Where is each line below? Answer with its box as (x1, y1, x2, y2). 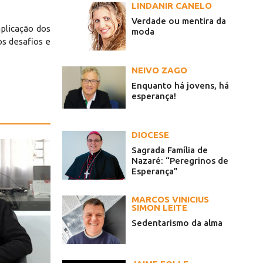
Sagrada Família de (131, 145, 208, 156)
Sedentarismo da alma (131, 218, 222, 228)
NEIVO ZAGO (131, 65, 187, 76)
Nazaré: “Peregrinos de (131, 156, 228, 166)
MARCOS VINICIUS (131, 194, 209, 205)
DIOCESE (131, 130, 169, 140)
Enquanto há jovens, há (131, 80, 229, 91)
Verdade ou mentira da (131, 16, 226, 26)
